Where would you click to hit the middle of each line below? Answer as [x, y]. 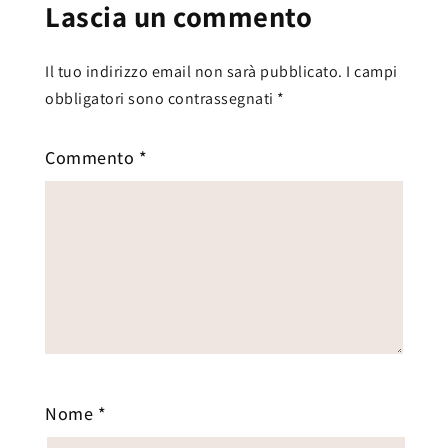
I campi [372, 71]
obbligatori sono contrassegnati [161, 98]
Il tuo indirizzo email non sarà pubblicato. [194, 71]
